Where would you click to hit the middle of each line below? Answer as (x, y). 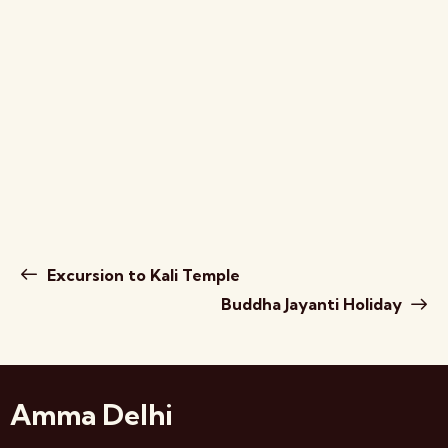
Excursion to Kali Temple (141, 274)
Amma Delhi (91, 415)
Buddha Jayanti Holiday (313, 304)
